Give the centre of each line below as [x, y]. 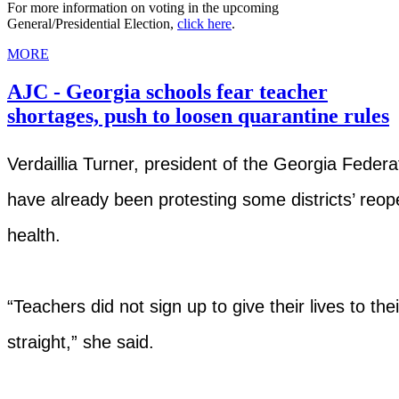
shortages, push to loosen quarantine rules [198, 116]
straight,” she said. [81, 342]
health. [34, 235]
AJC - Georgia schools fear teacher [167, 92]
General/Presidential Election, [92, 24]
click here [204, 24]
